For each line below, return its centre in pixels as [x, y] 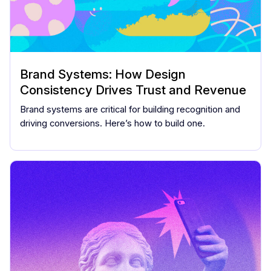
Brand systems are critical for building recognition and [130, 109]
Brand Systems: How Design [103, 74]
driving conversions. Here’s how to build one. [113, 123]
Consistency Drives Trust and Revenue [133, 90]
